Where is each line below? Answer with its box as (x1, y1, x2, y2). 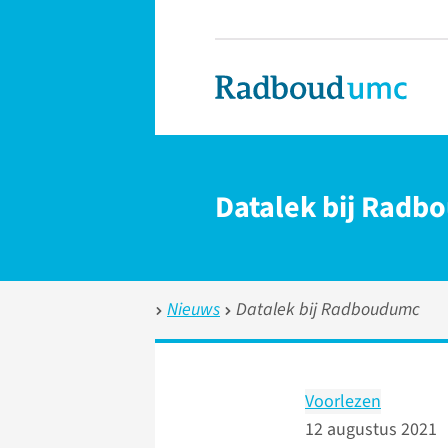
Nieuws (167, 297, 220, 322)
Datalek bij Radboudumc (236, 297, 420, 322)
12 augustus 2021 (305, 417, 437, 442)
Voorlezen (305, 389, 381, 414)
